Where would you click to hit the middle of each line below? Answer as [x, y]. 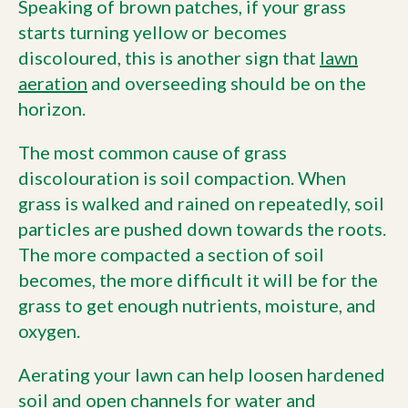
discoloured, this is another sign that [169, 57]
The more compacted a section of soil [171, 254]
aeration [53, 82]
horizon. [52, 108]
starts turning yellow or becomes [153, 31]
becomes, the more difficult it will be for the [198, 279]
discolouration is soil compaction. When [182, 177]
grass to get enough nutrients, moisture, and [197, 305]
